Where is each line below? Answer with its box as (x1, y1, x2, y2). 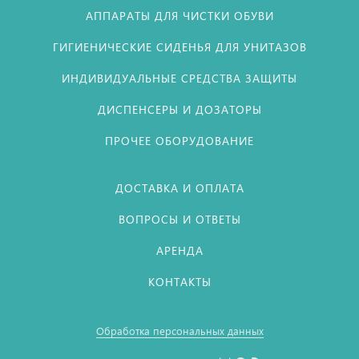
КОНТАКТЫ (147, 274, 212, 289)
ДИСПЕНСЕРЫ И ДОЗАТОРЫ (97, 102, 262, 117)
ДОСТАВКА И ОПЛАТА (115, 180, 244, 196)
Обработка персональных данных (95, 324, 264, 337)
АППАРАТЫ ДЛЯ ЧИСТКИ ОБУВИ (85, 8, 274, 23)
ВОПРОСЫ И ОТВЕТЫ (118, 212, 241, 227)
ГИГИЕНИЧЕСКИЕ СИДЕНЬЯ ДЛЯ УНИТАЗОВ (52, 39, 307, 54)
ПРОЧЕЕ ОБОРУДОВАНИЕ (105, 133, 254, 148)
